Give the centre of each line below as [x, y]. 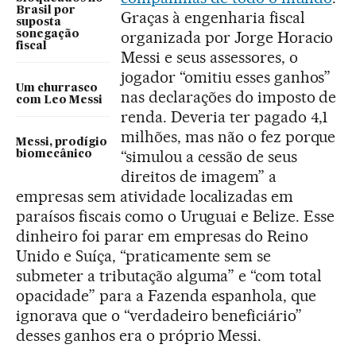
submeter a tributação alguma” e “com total [169, 276]
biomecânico [54, 154]
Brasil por [46, 10]
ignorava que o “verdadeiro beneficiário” [159, 315]
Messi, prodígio [62, 142]
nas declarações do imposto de [229, 97]
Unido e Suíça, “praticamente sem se [144, 256]
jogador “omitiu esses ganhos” [226, 77]
